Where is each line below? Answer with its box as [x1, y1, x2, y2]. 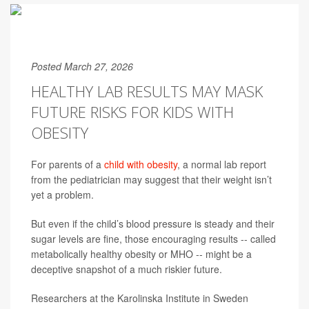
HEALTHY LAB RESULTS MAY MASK [31, 81, 263, 101]
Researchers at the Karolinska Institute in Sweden [31, 291, 248, 305]
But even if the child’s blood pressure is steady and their [31, 217, 275, 230]
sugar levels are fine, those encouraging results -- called [31, 232, 276, 246]
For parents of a [31, 157, 104, 171]
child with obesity [104, 157, 177, 171]
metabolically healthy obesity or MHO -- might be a [31, 247, 252, 261]
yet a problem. [31, 188, 94, 201]
